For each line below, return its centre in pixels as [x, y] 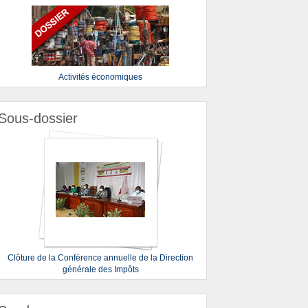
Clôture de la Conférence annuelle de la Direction [100, 258]
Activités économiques [100, 77]
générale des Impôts [100, 269]
